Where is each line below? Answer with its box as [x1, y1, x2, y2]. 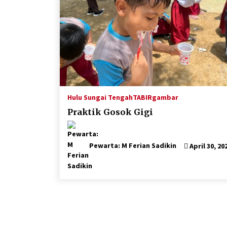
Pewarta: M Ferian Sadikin [89, 140, 176, 150]
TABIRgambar [133, 93, 178, 102]
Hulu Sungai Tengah [67, 93, 133, 102]
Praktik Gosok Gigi [67, 107, 153, 118]
